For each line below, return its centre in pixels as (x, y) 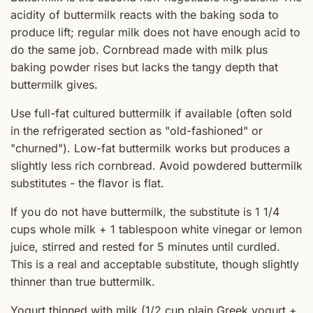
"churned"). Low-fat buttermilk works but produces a (150, 148)
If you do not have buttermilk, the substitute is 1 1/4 (145, 212)
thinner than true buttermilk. (83, 282)
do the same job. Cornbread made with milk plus (139, 50)
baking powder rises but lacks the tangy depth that (144, 67)
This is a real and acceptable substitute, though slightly (155, 264)
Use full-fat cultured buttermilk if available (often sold (151, 114)
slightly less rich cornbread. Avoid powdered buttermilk (156, 166)
